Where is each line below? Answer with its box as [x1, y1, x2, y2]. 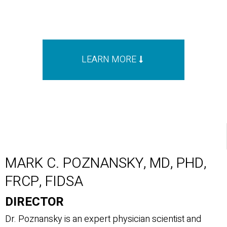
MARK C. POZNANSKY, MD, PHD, [5, 153, 206, 174]
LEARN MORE [82, 53, 136, 66]
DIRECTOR [5, 193, 64, 211]
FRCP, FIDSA [5, 171, 83, 192]
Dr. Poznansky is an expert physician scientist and [5, 212, 201, 226]
